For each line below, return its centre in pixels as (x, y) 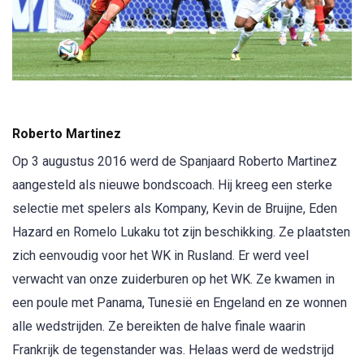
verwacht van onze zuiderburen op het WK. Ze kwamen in (173, 279)
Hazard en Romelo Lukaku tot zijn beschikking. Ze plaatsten (181, 232)
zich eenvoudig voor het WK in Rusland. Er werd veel (160, 256)
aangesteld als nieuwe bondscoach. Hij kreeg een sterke (172, 185)
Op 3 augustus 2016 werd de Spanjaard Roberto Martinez (175, 162)
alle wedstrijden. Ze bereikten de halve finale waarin (159, 327)
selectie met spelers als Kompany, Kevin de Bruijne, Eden (175, 209)
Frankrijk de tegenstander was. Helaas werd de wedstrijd (173, 350)
